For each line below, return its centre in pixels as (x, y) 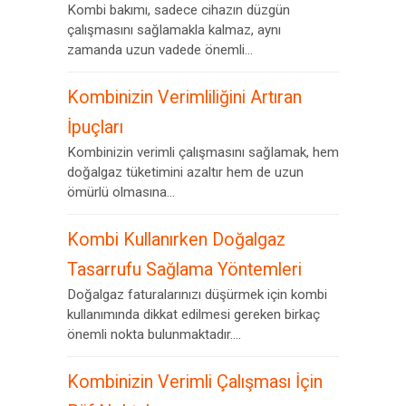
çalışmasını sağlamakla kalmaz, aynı (174, 30)
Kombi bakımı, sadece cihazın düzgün (179, 10)
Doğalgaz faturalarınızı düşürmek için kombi (197, 295)
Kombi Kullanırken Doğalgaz (176, 240)
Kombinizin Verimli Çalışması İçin (195, 382)
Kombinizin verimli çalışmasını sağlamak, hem (203, 152)
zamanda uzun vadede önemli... (160, 50)
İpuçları (95, 127)
